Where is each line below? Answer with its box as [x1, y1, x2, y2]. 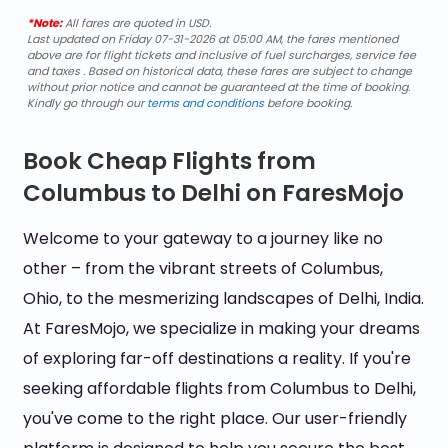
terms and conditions [146, 95, 264, 111]
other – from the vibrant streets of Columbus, [22, 257, 383, 280]
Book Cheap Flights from [22, 145, 316, 177]
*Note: [26, 15, 62, 31]
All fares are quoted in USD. [61, 15, 211, 31]
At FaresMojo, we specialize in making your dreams [22, 317, 420, 340]
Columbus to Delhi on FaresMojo [22, 177, 404, 209]
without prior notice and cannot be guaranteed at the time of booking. [26, 79, 410, 95]
